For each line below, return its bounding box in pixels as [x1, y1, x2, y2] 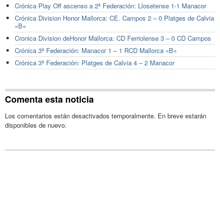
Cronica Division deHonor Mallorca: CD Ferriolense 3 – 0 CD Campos [15, 33, 211, 43]
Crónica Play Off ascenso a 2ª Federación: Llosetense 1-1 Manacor [15, 1, 206, 11]
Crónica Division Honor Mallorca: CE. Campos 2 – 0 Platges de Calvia [15, 13, 214, 23]
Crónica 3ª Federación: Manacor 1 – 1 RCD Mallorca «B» [15, 46, 177, 55]
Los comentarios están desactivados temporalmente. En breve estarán [5, 110, 206, 120]
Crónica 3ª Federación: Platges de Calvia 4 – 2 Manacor [15, 58, 174, 68]
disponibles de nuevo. [5, 120, 67, 130]
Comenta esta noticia [5, 92, 94, 106]
